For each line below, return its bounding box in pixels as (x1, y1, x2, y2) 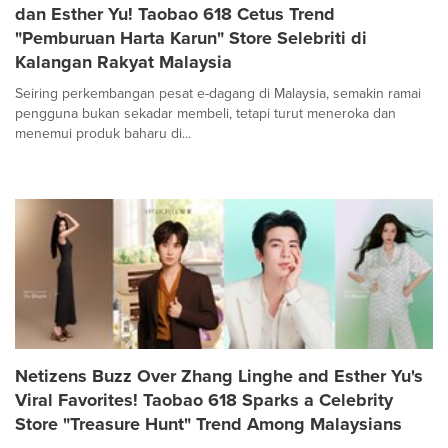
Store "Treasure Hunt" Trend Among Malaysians (15, 410, 402, 437)
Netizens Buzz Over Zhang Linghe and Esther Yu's (15, 362, 423, 389)
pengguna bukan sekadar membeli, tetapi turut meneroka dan (15, 102, 396, 124)
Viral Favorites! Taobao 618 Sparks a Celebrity (15, 386, 393, 413)
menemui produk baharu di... (15, 122, 191, 144)
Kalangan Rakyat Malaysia (15, 48, 232, 75)
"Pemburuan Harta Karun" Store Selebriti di (15, 24, 367, 51)
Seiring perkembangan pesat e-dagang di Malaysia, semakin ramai (15, 82, 421, 104)
